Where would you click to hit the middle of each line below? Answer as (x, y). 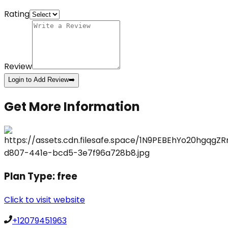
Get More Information (72, 107)
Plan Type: (31, 176)
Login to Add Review (38, 80)
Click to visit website (45, 199)
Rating (17, 14)
